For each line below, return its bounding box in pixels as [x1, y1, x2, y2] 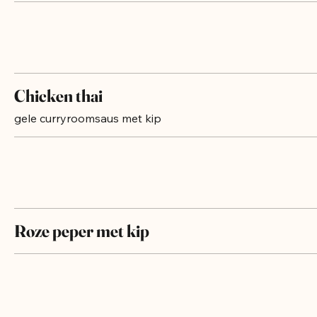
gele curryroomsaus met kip [14, 125, 161, 139]
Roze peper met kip [14, 235, 149, 255]
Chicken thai [14, 100, 103, 120]
